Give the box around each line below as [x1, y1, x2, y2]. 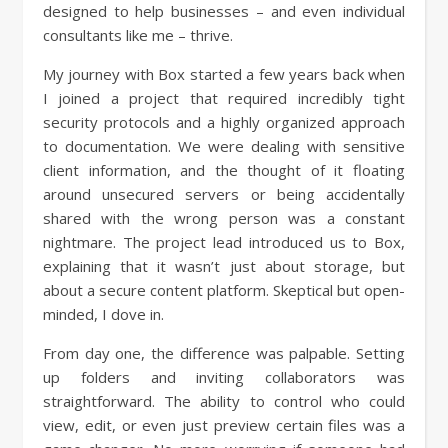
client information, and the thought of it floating [43, 160, 405, 180]
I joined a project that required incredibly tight [43, 88, 405, 108]
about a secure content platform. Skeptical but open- [43, 280, 405, 300]
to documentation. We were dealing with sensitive [43, 136, 405, 156]
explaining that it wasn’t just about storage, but [43, 256, 405, 276]
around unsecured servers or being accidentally [43, 184, 405, 204]
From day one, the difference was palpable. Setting [43, 343, 405, 363]
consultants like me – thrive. [43, 25, 233, 45]
